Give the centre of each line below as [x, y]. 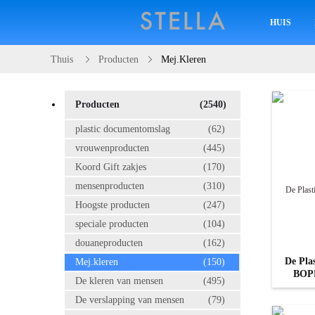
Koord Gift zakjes [111, 167]
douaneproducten [109, 243]
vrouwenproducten [112, 148]
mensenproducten [110, 186]
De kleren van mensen [119, 281]
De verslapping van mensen [130, 300]
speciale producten [112, 224]
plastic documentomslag [123, 129]
